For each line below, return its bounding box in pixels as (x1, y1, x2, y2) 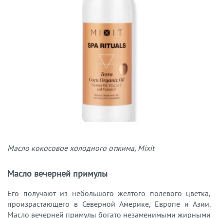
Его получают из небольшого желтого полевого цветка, (7, 188, 211, 198)
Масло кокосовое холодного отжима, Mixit (7, 143, 154, 153)
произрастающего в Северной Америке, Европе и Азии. (7, 199, 211, 209)
